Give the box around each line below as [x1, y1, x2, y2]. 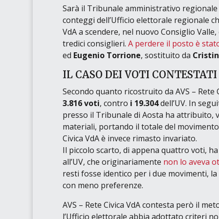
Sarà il [62, 2, 87, 14]
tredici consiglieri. [62, 38, 128, 49]
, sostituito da [140, 49, 193, 61]
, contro [99, 97, 130, 109]
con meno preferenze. [62, 179, 143, 191]
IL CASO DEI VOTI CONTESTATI [62, 68, 217, 81]
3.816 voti [62, 97, 100, 109]
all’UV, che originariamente [62, 156, 163, 167]
